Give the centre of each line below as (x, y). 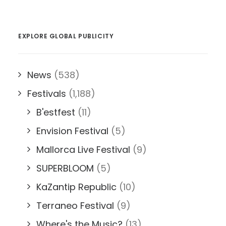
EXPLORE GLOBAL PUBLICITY (66, 36)
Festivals (47, 94)
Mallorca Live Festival (83, 150)
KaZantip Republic (76, 187)
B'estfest (56, 112)
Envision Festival (72, 131)
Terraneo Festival (75, 206)
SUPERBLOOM (65, 168)
